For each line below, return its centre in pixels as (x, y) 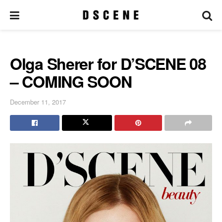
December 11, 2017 (38, 102)
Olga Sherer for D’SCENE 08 (108, 63)
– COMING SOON (71, 81)
